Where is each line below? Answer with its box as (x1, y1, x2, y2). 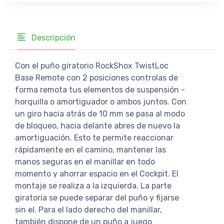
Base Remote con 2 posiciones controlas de (15, 72, 178, 82)
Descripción (29, 32, 75, 42)
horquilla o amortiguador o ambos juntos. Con (15, 96, 186, 106)
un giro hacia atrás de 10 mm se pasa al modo (15, 108, 185, 118)
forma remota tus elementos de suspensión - (15, 84, 185, 94)
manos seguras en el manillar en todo (15, 156, 155, 166)
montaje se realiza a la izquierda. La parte (15, 180, 171, 190)
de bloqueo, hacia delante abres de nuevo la (15, 120, 180, 130)
